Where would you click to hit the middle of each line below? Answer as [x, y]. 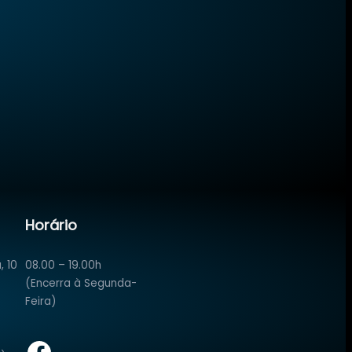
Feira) [41, 301]
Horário [51, 225]
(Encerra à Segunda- [81, 283]
